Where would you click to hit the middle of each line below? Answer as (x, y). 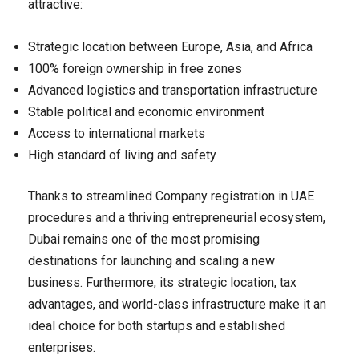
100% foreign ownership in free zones (135, 69)
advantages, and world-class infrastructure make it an (177, 305)
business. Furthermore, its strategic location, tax (162, 283)
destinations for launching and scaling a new (151, 261)
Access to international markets (117, 134)
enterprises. (62, 348)
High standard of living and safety (122, 155)
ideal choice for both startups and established (157, 326)
